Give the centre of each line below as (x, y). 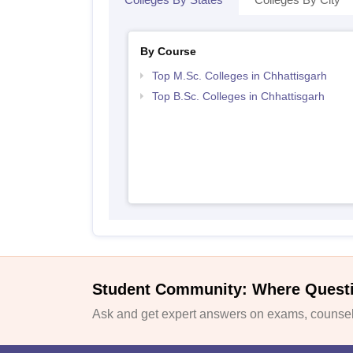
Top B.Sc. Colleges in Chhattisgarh (238, 96)
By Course (168, 51)
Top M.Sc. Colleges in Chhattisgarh (239, 76)
